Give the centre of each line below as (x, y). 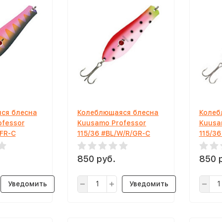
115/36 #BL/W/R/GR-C (114, 133)
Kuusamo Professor (112, 123)
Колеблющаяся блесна (118, 112)
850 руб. (96, 159)
